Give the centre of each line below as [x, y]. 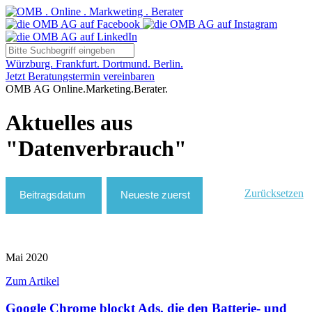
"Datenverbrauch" [96, 149]
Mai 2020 [27, 257]
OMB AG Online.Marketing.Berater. [87, 89]
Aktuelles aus [69, 123]
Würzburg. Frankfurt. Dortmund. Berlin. [94, 64]
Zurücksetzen [274, 193]
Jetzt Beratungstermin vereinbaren [80, 76]
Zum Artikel [32, 281]
